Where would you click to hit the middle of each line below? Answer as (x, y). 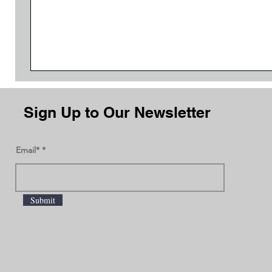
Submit (43, 200)
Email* (28, 150)
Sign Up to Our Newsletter (117, 113)
